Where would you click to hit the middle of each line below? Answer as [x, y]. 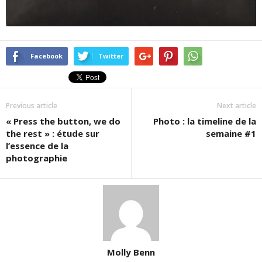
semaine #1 [231, 134]
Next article [237, 106]
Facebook [46, 56]
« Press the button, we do [63, 121]
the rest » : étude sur [53, 134]
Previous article [32, 106]
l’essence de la [37, 146]
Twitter [111, 56]
